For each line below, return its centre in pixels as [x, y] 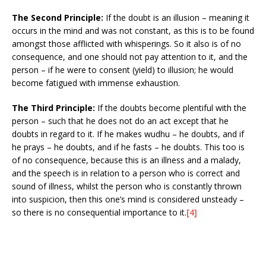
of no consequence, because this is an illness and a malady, [126, 160]
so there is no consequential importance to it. [99, 212]
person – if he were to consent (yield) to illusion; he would [123, 69]
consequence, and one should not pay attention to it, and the [130, 56]
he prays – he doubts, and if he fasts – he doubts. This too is [128, 147]
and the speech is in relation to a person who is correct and [126, 173]
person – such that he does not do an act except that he [120, 121]
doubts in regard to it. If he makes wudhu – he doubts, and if [128, 134]
